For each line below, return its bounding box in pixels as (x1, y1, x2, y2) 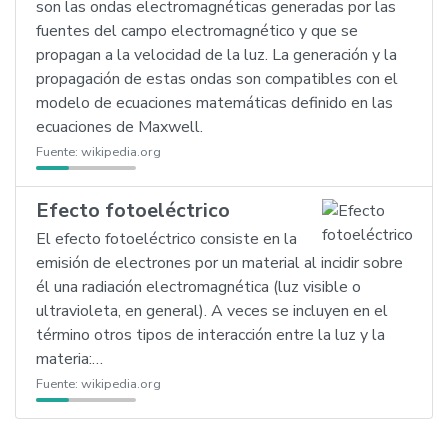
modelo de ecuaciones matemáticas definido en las (36, 92, 393, 114)
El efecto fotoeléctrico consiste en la (36, 228, 297, 250)
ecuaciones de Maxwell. (36, 116, 203, 138)
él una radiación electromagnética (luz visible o (36, 276, 361, 298)
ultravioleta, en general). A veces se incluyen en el (36, 300, 388, 322)
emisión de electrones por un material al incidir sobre (36, 252, 403, 274)
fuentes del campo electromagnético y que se (36, 20, 358, 42)
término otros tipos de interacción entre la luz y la (36, 324, 385, 346)
